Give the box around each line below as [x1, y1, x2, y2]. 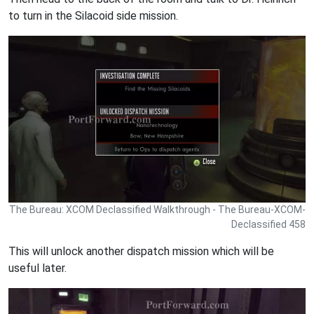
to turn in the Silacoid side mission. [8, 9, 178, 23]
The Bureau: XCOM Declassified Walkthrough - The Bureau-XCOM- [9, 204, 306, 216]
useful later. [8, 261, 67, 275]
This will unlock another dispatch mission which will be [8, 245, 274, 259]
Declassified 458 [231, 219, 306, 231]
